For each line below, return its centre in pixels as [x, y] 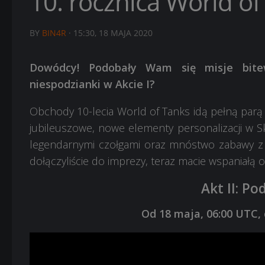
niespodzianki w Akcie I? [92, 84]
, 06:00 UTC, [232, 214]
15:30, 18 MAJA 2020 [113, 33]
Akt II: [222, 188]
